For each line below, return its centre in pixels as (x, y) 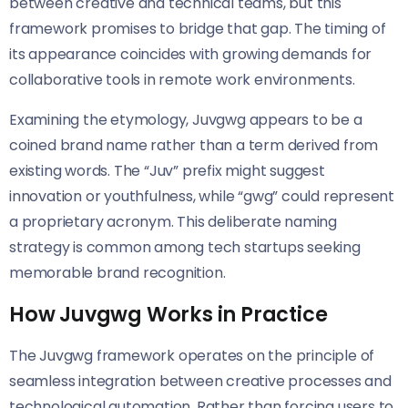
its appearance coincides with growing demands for (191, 55)
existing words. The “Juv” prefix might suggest (167, 171)
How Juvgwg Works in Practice (168, 315)
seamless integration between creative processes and (200, 382)
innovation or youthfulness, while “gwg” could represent (202, 197)
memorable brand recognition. (117, 273)
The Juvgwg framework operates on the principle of (192, 356)
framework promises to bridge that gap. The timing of (198, 29)
